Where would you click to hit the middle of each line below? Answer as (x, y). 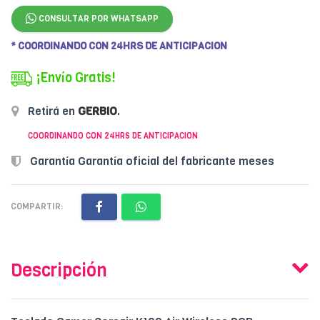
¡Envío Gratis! (76, 78)
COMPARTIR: (37, 207)
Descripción (59, 271)
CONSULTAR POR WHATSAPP (97, 19)
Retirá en (51, 111)
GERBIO (97, 111)
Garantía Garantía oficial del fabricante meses (151, 161)
